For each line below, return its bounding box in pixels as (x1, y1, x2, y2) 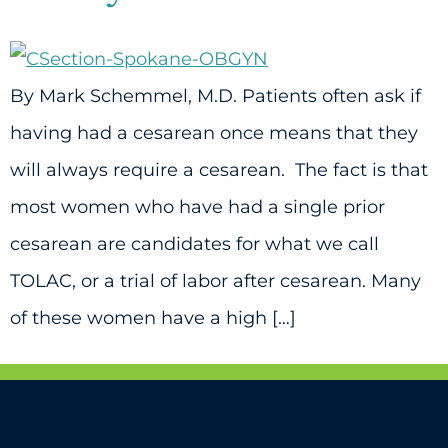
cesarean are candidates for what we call (10, 233, 379, 256)
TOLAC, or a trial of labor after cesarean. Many (10, 270, 421, 293)
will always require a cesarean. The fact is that (10, 159, 428, 182)
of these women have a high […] (10, 307, 296, 330)
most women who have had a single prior (10, 196, 385, 219)
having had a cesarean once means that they (10, 122, 418, 145)
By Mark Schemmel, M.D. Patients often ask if (10, 85, 421, 108)
